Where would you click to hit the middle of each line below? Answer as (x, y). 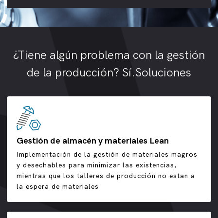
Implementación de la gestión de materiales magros (107, 155)
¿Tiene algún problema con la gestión (109, 55)
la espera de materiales (58, 187)
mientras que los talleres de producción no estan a (106, 176)
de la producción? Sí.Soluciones (109, 73)
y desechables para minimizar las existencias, (97, 165)
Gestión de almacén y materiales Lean (93, 141)
